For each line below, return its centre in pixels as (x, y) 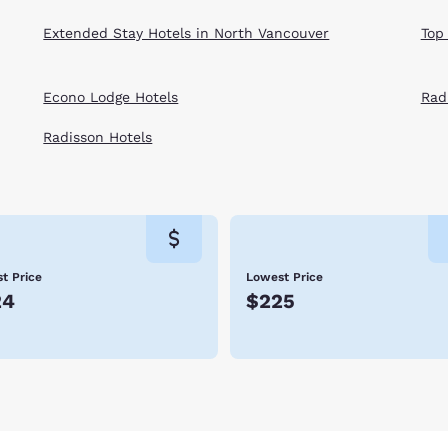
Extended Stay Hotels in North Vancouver (186, 32)
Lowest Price (284, 277)
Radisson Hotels (98, 136)
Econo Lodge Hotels (111, 96)
